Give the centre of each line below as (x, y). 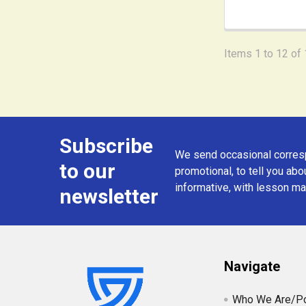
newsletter (109, 197)
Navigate (252, 267)
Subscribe (106, 146)
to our (87, 171)
